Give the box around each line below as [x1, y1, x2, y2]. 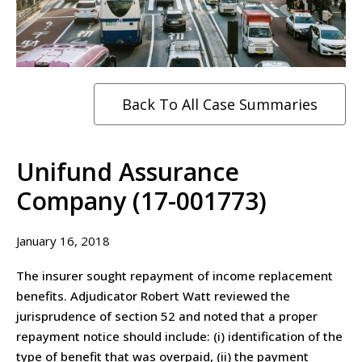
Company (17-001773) [16, 183, 267, 217]
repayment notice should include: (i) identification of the [16, 327, 343, 344]
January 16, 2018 [16, 232, 110, 249]
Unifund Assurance [16, 154, 239, 188]
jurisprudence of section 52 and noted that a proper [16, 307, 318, 324]
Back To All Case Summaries [122, 94, 318, 114]
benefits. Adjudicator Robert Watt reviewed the [16, 287, 290, 304]
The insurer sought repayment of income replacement [16, 267, 333, 284]
